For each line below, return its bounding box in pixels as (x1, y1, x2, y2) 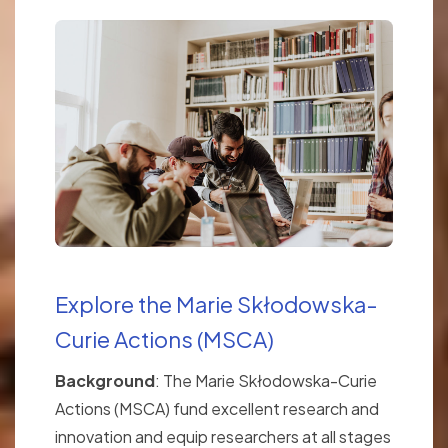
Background (55, 370, 155, 392)
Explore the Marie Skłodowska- (55, 290, 378, 319)
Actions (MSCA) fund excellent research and (55, 398, 379, 420)
